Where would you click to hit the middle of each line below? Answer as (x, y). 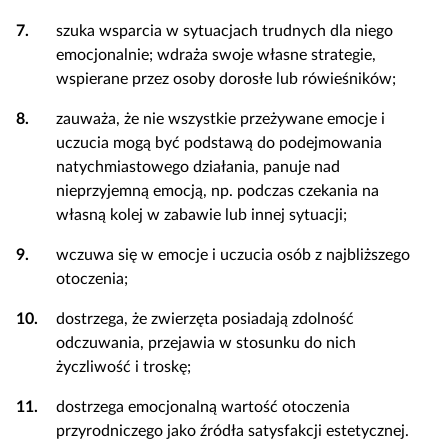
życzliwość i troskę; (123, 367)
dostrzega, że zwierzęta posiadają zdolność (205, 319)
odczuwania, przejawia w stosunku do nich (206, 343)
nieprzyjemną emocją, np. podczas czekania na (217, 191)
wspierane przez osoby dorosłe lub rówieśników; (226, 79)
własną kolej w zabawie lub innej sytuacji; (201, 215)
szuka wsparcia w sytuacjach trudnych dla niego (224, 31)
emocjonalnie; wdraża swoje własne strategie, (216, 55)
